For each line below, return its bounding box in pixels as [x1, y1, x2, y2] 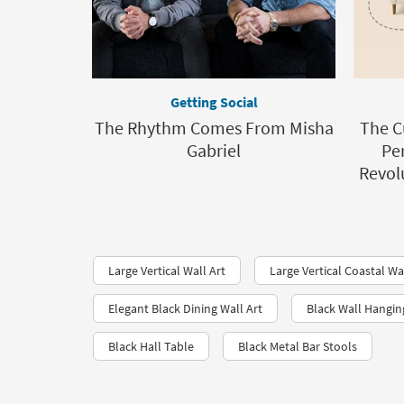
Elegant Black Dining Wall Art [108, 300, 262, 317]
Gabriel [187, 139, 241, 161]
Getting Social [170, 93, 258, 111]
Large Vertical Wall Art [108, 262, 225, 279]
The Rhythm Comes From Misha [94, 116, 334, 139]
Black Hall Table [108, 338, 194, 354]
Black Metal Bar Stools [238, 338, 357, 354]
